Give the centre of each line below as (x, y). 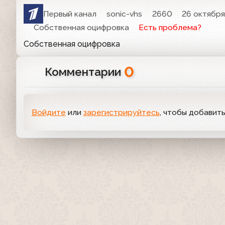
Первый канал (70, 14)
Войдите (48, 113)
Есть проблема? (170, 28)
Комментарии (84, 72)
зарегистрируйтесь (121, 113)
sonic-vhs (125, 14)
